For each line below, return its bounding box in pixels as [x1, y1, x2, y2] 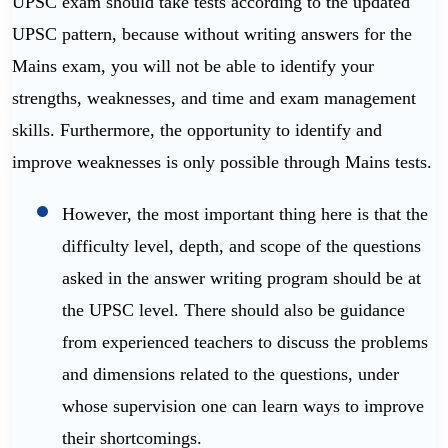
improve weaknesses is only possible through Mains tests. [12, 152, 432, 173]
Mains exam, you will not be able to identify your [12, 56, 374, 77]
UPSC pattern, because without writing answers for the [12, 24, 412, 45]
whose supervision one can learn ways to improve [62, 396, 424, 417]
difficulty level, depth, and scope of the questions [62, 236, 421, 257]
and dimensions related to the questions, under [62, 364, 399, 385]
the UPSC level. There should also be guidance [62, 300, 405, 321]
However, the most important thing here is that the [62, 204, 428, 225]
